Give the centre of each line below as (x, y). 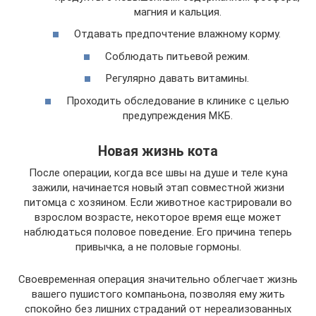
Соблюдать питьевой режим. (177, 56)
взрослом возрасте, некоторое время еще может (158, 217)
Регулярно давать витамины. (177, 79)
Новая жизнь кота (158, 151)
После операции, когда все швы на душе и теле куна (158, 172)
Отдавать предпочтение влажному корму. (177, 34)
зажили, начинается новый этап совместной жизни (158, 187)
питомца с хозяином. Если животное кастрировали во (158, 202)
